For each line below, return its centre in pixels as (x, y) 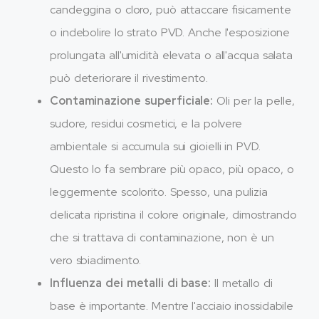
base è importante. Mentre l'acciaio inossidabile (172, 305)
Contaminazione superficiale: (132, 100)
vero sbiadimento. (96, 260)
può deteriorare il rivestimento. (129, 78)
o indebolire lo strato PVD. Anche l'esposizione (170, 32)
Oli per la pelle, (254, 100)
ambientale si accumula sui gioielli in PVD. (155, 146)
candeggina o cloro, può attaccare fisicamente (171, 9)
